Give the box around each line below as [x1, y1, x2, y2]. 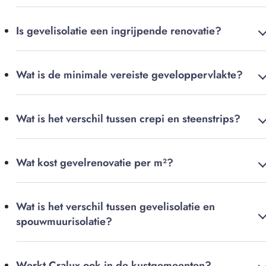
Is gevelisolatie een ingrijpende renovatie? [16, 23, 221, 39]
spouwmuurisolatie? [16, 214, 112, 230]
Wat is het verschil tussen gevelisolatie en [16, 199, 215, 215]
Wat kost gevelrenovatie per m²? [16, 155, 173, 171]
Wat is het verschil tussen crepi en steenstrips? [16, 111, 240, 127]
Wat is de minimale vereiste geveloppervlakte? [16, 67, 243, 83]
